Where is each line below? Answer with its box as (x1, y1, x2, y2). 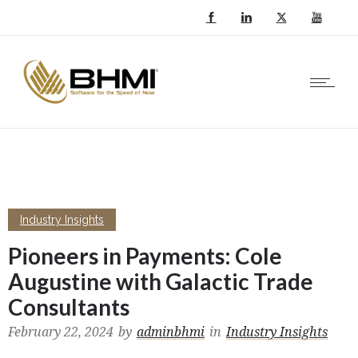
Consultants (8, 293, 129, 320)
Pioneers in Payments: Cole (8, 242, 282, 269)
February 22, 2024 (8, 324, 113, 340)
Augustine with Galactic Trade (8, 268, 313, 295)
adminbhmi (137, 324, 205, 340)
